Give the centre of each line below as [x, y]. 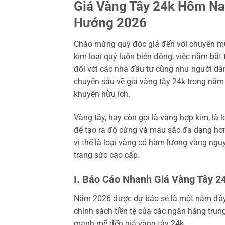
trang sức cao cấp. [107, 155]
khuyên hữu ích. [102, 94]
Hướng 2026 [110, 23]
